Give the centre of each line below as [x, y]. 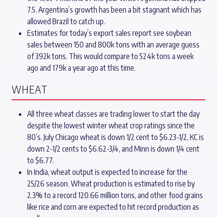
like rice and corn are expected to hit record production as [113, 207]
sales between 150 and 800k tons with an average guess [113, 45]
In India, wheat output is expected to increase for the [107, 172]
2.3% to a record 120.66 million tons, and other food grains [115, 195]
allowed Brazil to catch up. [66, 22]
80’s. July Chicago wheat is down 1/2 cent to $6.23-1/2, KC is [116, 137]
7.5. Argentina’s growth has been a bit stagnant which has [114, 10]
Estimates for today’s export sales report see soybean [109, 33]
